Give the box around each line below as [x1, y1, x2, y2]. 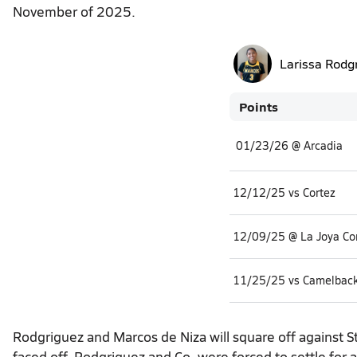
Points [239, 96, 278, 116]
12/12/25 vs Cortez [233, 184, 335, 200]
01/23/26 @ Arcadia [236, 137, 343, 153]
